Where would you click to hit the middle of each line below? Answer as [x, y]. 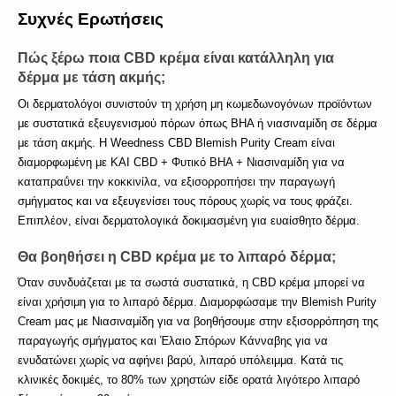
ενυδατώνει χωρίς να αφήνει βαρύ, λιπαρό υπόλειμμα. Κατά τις [180, 361]
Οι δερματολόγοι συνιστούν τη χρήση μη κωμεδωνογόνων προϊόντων [195, 103]
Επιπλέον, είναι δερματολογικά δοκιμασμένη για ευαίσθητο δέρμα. [190, 220]
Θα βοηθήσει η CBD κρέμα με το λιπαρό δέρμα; [179, 256]
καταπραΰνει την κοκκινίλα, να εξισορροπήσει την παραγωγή [176, 181]
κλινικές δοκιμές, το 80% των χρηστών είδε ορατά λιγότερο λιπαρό [189, 380]
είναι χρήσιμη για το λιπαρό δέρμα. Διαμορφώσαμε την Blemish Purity [197, 302]
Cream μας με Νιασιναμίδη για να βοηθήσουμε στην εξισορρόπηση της [198, 322]
